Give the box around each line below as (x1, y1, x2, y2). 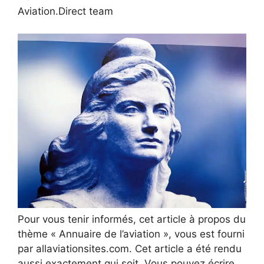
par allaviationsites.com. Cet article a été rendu (18, 243, 242, 255)
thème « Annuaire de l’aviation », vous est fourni (18, 228, 245, 240)
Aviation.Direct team (18, 5, 113, 17)
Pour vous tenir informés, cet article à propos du (18, 213, 246, 226)
